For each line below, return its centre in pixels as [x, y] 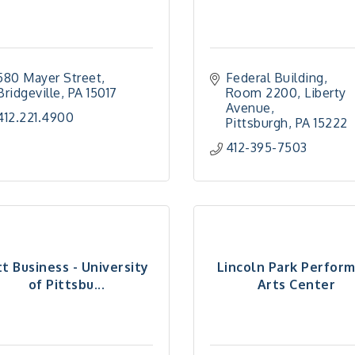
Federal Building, [277, 78]
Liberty [325, 93]
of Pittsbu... [67, 284]
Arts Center [296, 284]
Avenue [248, 108]
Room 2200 [261, 93]
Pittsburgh [257, 123]
